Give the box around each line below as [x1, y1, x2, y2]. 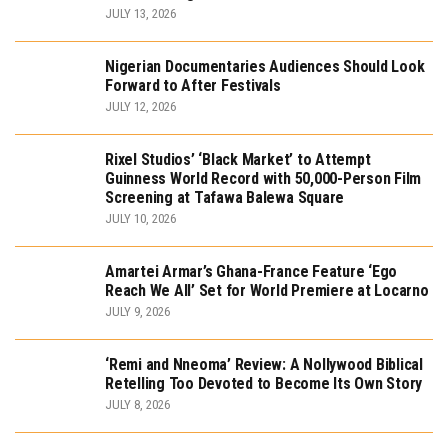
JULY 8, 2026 [105, 397, 170, 413]
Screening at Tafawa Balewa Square [105, 188, 345, 208]
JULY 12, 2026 [105, 99, 176, 115]
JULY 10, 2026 [105, 211, 176, 227]
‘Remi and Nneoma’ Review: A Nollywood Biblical [105, 355, 423, 375]
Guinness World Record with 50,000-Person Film [105, 169, 422, 189]
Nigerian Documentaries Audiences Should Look [105, 57, 425, 77]
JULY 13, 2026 [105, 6, 176, 22]
